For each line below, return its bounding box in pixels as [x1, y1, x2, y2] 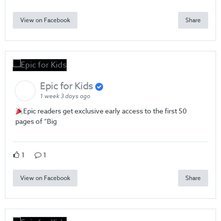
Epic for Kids [40, 79, 95, 94]
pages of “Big [15, 116, 57, 126]
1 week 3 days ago [40, 92, 90, 101]
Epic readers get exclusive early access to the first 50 [23, 106, 187, 116]
